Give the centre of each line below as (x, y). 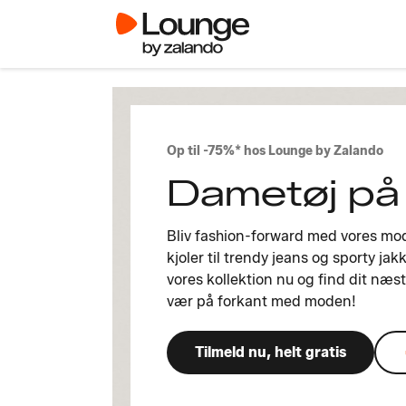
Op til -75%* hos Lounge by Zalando (275, 151)
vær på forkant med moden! (261, 301)
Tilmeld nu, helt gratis (270, 352)
